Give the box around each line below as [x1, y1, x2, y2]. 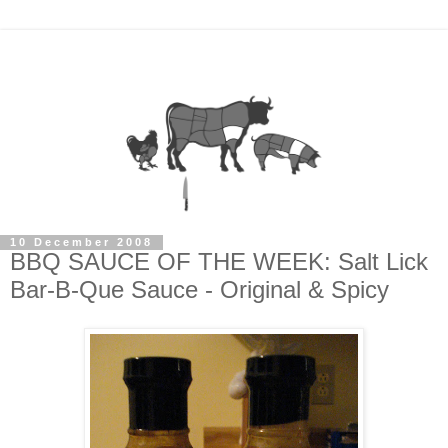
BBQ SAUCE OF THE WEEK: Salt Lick [10, 248, 428, 276]
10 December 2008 [10, 236, 153, 249]
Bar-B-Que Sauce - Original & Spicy [10, 276, 389, 304]
